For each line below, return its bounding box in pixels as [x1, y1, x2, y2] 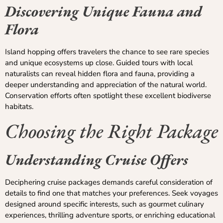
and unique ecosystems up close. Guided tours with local [5, 57, 193, 68]
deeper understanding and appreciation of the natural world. [5, 79, 207, 90]
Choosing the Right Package [5, 118, 218, 144]
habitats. [5, 101, 33, 111]
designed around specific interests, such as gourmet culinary [5, 199, 204, 210]
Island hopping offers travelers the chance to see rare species [5, 46, 209, 57]
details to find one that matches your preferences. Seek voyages [5, 188, 218, 199]
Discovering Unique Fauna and [5, 1, 202, 21]
